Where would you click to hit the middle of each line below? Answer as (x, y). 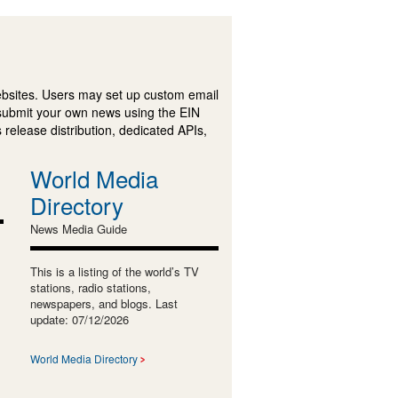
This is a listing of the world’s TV (114, 271)
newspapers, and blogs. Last (103, 303)
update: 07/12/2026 (79, 319)
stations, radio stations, (90, 287)
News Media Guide (78, 228)
